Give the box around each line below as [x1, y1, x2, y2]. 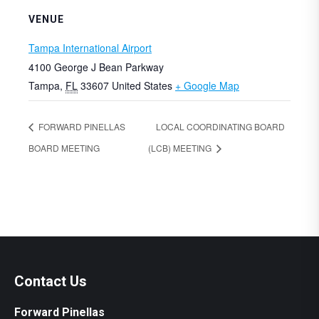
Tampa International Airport [28, 40, 152, 55]
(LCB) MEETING [147, 141, 214, 154]
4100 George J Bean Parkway [28, 59, 164, 74]
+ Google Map [175, 78, 239, 93]
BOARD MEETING [28, 141, 100, 154]
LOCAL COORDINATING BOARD [155, 120, 285, 132]
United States [112, 78, 172, 93]
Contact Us [14, 272, 87, 290]
